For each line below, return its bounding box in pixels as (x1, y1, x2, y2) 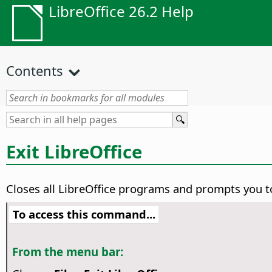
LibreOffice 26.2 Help (49, 1, 194, 21)
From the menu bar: (12, 244, 123, 260)
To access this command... (12, 206, 155, 222)
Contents (6, 61, 63, 80)
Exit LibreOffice (6, 139, 142, 164)
